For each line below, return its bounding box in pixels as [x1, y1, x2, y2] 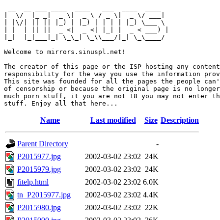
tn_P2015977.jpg [17, 191, 71, 199]
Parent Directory [17, 139, 68, 148]
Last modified [90, 116, 136, 124]
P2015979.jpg [17, 165, 61, 173]
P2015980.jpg [17, 203, 61, 212]
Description [161, 116, 199, 124]
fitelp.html [17, 178, 49, 186]
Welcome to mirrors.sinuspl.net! [4, 48, 126, 55]
